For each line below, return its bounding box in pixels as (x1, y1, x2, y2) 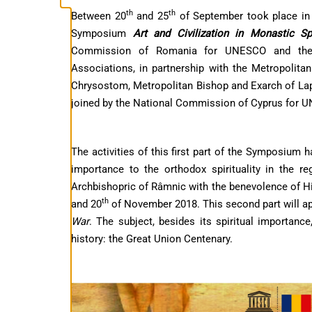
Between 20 (71, 9, 126, 22)
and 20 (71, 197, 102, 210)
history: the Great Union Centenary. (71, 232, 233, 245)
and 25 (132, 9, 169, 22)
